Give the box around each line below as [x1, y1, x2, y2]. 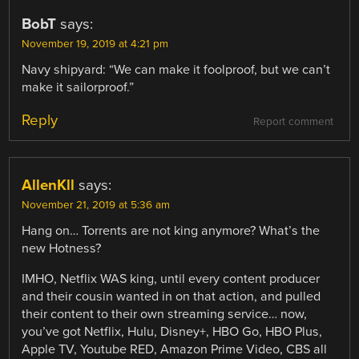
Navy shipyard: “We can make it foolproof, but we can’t [22, 61, 331, 78]
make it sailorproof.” [22, 79, 135, 95]
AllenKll [22, 176, 75, 195]
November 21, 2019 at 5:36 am [22, 199, 171, 212]
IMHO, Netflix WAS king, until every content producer [22, 271, 321, 288]
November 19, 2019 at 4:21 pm [22, 37, 169, 50]
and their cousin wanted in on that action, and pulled [22, 288, 321, 305]
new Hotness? [22, 240, 102, 257]
